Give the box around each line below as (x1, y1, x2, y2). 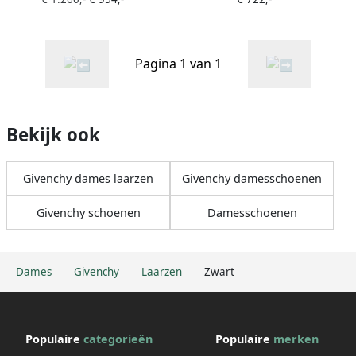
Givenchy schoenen (36, 205, 141, 221)
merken (273, 331, 319, 347)
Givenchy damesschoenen (182, 171, 322, 187)
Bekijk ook (6, 122, 100, 148)
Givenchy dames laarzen (23, 171, 153, 187)
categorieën (83, 331, 153, 347)
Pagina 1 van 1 (134, 55, 222, 73)
